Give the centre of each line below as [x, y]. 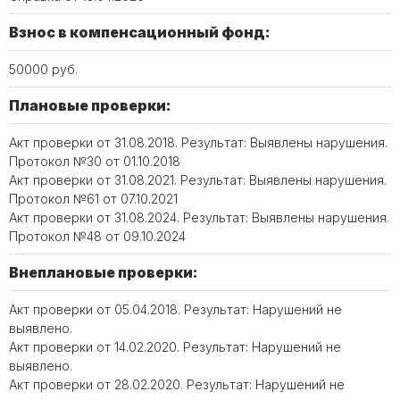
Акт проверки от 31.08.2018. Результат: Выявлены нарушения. [198, 142]
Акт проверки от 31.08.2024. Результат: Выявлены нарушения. [199, 217]
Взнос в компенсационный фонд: [140, 32]
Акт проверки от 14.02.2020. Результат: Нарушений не [175, 347]
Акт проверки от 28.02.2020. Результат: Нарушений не [177, 384]
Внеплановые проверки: [104, 272]
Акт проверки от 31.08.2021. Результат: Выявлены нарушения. [198, 180]
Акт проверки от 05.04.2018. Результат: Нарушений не [175, 309]
